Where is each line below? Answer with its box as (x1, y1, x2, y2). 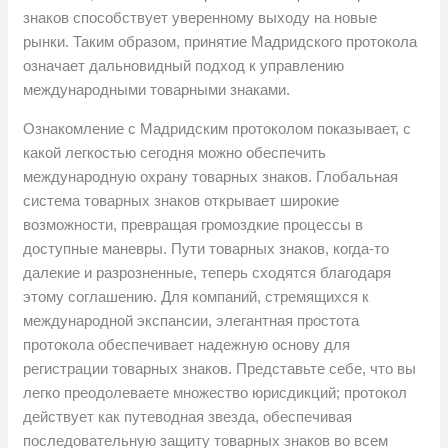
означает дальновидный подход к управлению (23, 57, 345, 75)
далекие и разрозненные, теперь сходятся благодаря (23, 264, 392, 282)
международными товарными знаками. (23, 81, 291, 99)
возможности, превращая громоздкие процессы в (23, 216, 364, 234)
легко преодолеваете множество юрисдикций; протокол (23, 384, 408, 402)
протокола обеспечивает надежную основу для (23, 336, 351, 354)
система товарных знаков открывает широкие (23, 192, 340, 210)
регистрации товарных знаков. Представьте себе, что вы (23, 360, 417, 378)
